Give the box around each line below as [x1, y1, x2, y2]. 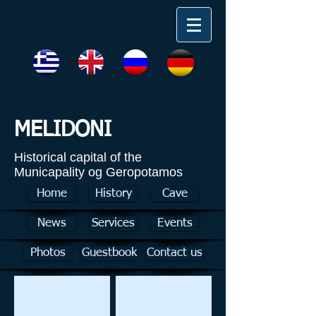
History [95, 188, 132, 200]
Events [157, 217, 193, 229]
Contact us [147, 247, 202, 259]
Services [92, 217, 135, 229]
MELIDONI [14, 120, 111, 141]
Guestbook [81, 247, 137, 259]
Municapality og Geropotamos [14, 165, 183, 179]
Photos [30, 247, 66, 259]
